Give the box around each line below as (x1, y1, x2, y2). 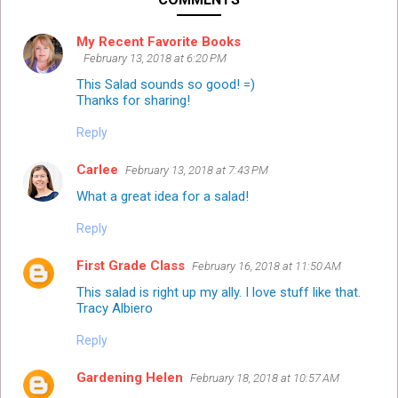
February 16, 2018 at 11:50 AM (192, 259, 341, 274)
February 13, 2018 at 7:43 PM (125, 163, 268, 178)
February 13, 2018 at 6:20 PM (84, 52, 227, 66)
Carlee (76, 162, 118, 179)
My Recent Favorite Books (76, 34, 241, 51)
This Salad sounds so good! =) (76, 76, 255, 93)
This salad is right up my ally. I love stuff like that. (76, 284, 361, 301)
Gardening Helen (76, 370, 183, 386)
